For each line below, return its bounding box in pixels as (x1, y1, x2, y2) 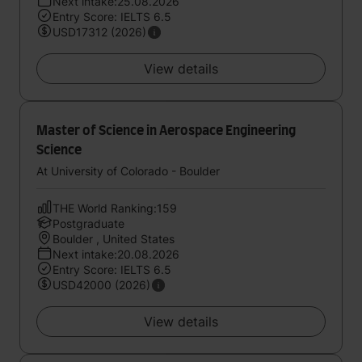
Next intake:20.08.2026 (53, 247, 179, 261)
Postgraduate (53, 217, 124, 230)
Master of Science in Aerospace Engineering (36, 124, 296, 137)
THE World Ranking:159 (53, 201, 177, 215)
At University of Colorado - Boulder (36, 164, 220, 178)
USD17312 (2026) (53, 25, 146, 39)
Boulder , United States (53, 232, 175, 246)
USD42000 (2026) (53, 278, 150, 292)
